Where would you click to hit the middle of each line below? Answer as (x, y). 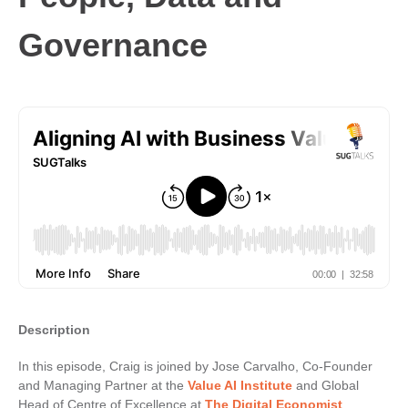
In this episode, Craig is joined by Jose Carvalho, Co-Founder (195, 366)
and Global (326, 385)
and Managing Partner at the (103, 385)
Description (54, 330)
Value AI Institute (240, 385)
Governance (113, 45)
